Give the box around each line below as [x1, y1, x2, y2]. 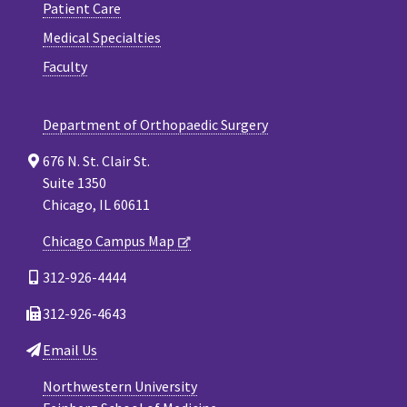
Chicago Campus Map [43, 231, 174, 250]
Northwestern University [43, 376, 197, 395]
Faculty [43, 56, 87, 75]
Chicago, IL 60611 [43, 194, 150, 213]
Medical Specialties [43, 27, 161, 46]
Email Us [43, 340, 97, 359]
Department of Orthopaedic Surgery [43, 114, 268, 134]
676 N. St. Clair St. [43, 151, 150, 170]
